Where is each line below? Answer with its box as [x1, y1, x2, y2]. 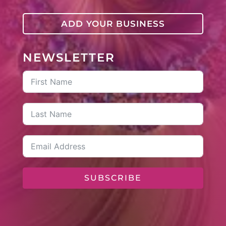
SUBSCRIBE [84, 173, 142, 183]
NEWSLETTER [22, 50, 115, 65]
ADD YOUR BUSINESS [61, 19, 165, 29]
